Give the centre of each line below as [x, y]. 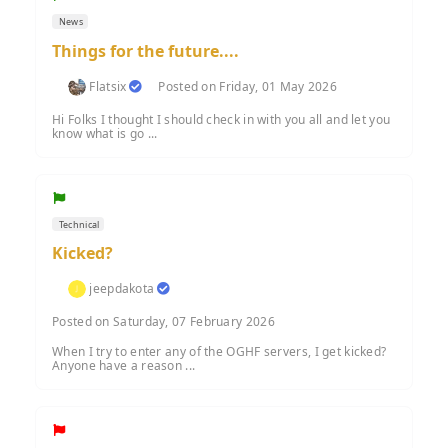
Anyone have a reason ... [124, 366]
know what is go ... [105, 133]
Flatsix [108, 86]
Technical [78, 224]
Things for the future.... [145, 50]
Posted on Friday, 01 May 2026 [248, 86]
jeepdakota [122, 289]
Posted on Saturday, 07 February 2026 [163, 322]
